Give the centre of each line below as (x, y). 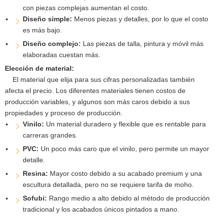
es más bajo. (42, 30)
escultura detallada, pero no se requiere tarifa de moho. (108, 184)
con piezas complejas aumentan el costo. (86, 8)
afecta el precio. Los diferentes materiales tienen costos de (95, 90)
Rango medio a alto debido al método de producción (129, 198)
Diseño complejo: (53, 43)
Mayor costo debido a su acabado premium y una (126, 173)
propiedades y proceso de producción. (64, 113)
